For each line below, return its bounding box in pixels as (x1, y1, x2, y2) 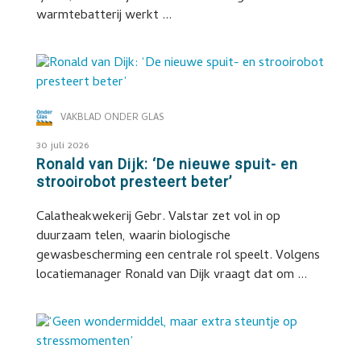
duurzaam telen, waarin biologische (35, 226, 230, 247)
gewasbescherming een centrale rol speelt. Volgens (35, 246, 320, 267)
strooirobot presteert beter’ (35, 173, 232, 190)
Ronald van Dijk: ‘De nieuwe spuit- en (35, 156, 298, 172)
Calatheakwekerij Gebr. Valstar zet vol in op (35, 207, 280, 228)
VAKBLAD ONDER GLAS (60, 110, 164, 127)
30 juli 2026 (35, 138, 89, 155)
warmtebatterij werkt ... (35, 6, 172, 27)
